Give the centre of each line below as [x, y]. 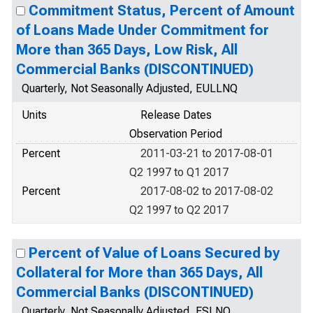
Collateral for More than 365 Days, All [139, 272]
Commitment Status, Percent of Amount [162, 10]
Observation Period [176, 134]
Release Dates [176, 115]
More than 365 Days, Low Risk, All [127, 50]
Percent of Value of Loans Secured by [154, 253]
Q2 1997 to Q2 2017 [179, 210]
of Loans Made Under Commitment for [143, 30]
